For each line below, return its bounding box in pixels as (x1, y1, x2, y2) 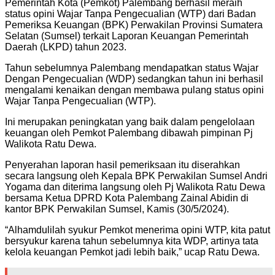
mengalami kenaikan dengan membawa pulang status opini (5, 84, 264, 95)
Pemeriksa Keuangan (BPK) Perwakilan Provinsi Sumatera (5, 19, 263, 30)
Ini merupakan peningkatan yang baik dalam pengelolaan (5, 116, 255, 127)
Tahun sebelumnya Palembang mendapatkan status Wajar (5, 62, 258, 73)
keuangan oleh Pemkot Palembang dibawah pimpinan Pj (5, 127, 253, 138)
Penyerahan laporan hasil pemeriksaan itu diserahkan (5, 159, 240, 170)
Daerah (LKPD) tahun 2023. (5, 41, 126, 52)
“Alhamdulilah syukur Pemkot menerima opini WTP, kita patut (5, 224, 270, 235)
